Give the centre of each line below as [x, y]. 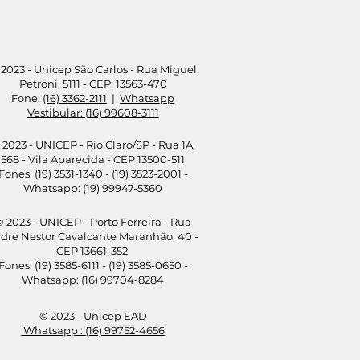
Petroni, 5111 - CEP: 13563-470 [93, 83]
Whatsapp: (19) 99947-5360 [93, 188]
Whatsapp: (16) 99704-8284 [93, 279]
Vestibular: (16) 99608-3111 [93, 112]
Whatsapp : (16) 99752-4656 [93, 330]
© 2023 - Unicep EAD [93, 315]
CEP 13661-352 [93, 250]
